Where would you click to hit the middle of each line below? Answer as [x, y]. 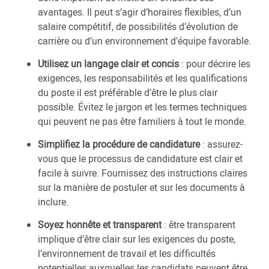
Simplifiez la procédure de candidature [119, 144]
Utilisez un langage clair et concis [108, 64]
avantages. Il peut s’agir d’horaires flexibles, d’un [140, 12]
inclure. [53, 202]
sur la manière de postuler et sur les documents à [141, 188]
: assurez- [221, 144]
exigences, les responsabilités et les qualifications [143, 78]
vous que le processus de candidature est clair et [140, 159]
